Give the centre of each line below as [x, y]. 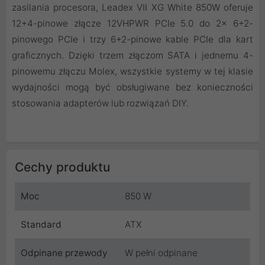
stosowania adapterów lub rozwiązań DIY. [100, 104]
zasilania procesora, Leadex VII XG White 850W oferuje [132, 8]
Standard [41, 225]
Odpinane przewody [64, 253]
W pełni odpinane [161, 253]
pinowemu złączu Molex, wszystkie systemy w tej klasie [132, 72]
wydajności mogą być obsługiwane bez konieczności [132, 88]
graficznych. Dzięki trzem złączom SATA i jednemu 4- [132, 56]
